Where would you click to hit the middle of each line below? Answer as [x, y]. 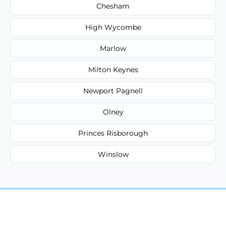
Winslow [113, 154]
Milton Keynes [113, 69]
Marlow [113, 48]
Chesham [113, 6]
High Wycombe [113, 27]
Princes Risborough [113, 133]
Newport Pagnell [113, 91]
